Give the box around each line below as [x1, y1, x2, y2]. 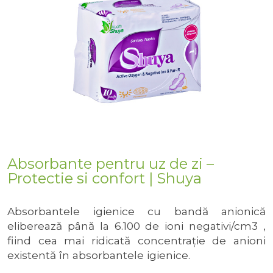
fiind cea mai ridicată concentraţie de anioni [7, 234, 266, 247]
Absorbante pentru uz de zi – [7, 155, 214, 172]
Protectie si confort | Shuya [7, 169, 202, 187]
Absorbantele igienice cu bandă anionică [7, 205, 266, 218]
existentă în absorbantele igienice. [7, 249, 190, 261]
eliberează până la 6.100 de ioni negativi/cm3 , [7, 219, 266, 232]
